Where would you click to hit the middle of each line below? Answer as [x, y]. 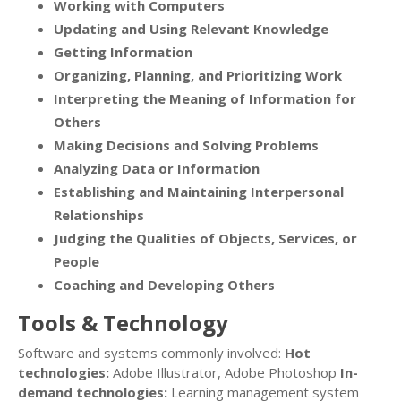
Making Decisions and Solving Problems [186, 145]
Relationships [99, 215]
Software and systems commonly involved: [151, 353]
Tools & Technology [123, 323]
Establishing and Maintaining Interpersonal [199, 192]
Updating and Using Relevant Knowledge [191, 29]
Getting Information [123, 52]
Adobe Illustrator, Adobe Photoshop [225, 373]
